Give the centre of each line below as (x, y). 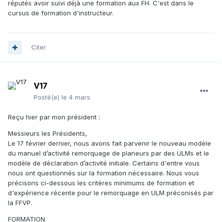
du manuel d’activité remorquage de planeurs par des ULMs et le (109, 153)
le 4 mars (76, 97)
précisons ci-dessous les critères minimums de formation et (101, 183)
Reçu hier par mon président (53, 117)
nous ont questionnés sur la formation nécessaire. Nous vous (104, 173)
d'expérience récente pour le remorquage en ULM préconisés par (111, 193)
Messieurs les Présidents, (48, 134)
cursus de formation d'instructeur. (61, 13)
